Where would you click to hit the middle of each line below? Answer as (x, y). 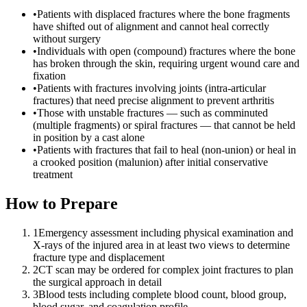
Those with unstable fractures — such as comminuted (152, 113)
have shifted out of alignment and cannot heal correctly (151, 27)
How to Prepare (62, 204)
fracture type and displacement (99, 258)
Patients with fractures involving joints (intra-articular (151, 88)
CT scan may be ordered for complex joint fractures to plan (166, 270)
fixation (49, 76)
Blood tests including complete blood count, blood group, (162, 295)
